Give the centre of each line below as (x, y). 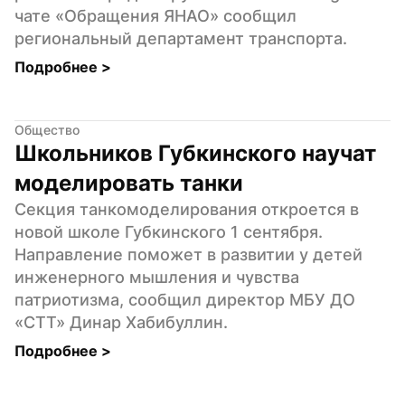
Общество (47, 129)
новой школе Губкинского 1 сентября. (169, 231)
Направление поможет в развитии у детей (188, 254)
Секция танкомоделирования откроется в (187, 209)
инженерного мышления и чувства (157, 277)
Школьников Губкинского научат (195, 153)
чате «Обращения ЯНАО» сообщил (155, 15)
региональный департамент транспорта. (181, 38)
